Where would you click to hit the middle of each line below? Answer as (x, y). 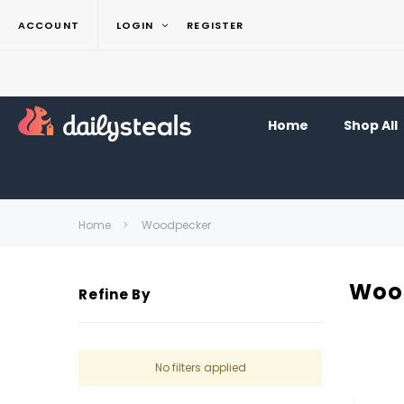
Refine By (115, 294)
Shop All (370, 125)
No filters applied (200, 367)
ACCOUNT (49, 25)
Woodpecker (176, 225)
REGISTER (216, 25)
